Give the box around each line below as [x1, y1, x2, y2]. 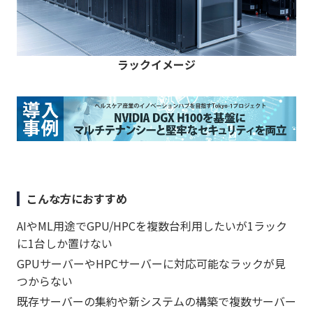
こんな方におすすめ [27, 190, 127, 208]
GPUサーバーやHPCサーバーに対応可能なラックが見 [17, 255, 286, 272]
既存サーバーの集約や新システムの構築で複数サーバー [17, 293, 296, 310]
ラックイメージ [117, 56, 196, 73]
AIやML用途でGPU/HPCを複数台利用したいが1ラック [17, 217, 287, 235]
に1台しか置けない [17, 235, 112, 252]
